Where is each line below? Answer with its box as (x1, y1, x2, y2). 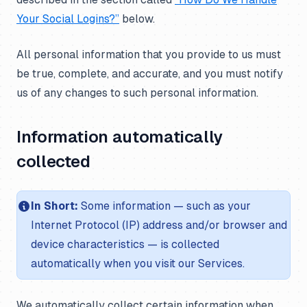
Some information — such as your (78, 199, 251, 212)
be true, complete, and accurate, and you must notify (16, 67, 283, 80)
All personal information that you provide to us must (16, 48, 281, 61)
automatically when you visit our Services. (31, 257, 245, 270)
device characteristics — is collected (31, 238, 219, 251)
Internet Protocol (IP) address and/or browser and (31, 219, 287, 232)
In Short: (31, 199, 78, 212)
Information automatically (16, 127, 223, 146)
